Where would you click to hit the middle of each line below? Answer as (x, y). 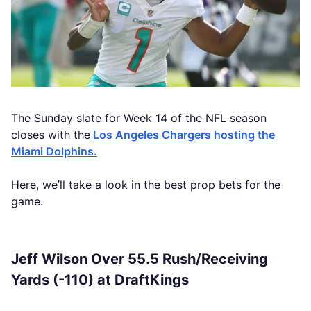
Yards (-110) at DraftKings (100, 280)
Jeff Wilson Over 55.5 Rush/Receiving (140, 259)
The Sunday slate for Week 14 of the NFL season (139, 118)
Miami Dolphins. (54, 151)
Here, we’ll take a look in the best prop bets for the (146, 185)
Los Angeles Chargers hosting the (183, 135)
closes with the (51, 135)
